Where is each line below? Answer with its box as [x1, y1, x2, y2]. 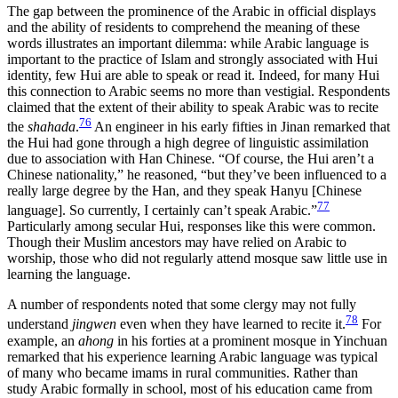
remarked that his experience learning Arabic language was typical [7, 348, 378, 364]
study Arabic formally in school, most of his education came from [7, 380, 372, 396]
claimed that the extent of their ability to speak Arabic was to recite [7, 99, 378, 115]
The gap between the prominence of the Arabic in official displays [7, 3, 376, 19]
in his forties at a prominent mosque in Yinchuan [114, 332, 387, 348]
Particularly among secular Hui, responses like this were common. [7, 219, 376, 235]
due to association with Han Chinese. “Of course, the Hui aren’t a [7, 151, 374, 167]
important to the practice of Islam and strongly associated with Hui [7, 51, 378, 67]
